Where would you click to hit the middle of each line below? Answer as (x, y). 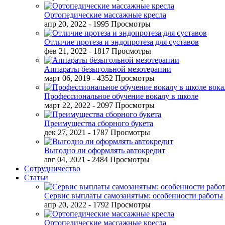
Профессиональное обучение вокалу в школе (121, 96)
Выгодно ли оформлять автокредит (105, 150)
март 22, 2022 (67, 105)
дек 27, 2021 (65, 132)
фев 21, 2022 (66, 51)
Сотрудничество (52, 168)
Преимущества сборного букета (99, 123)
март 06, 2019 (67, 78)
